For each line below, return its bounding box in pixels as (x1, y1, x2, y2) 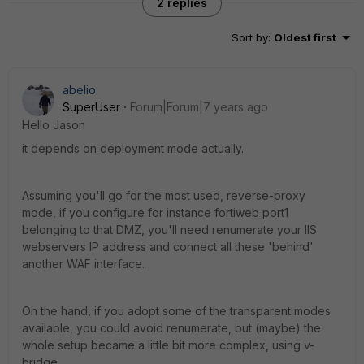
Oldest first (274, 31, 336, 44)
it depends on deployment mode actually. (22, 141, 244, 155)
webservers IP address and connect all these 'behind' (22, 240, 314, 253)
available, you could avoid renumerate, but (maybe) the (22, 321, 321, 335)
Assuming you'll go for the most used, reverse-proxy (22, 188, 305, 202)
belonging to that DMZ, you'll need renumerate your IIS (22, 223, 317, 236)
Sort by (232, 31, 268, 44)
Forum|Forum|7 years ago (130, 100, 268, 114)
